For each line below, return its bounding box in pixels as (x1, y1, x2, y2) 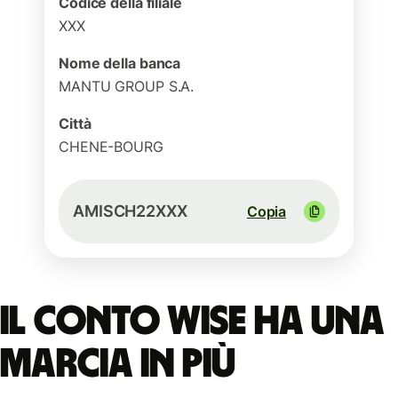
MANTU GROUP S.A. (59, 77, 195, 95)
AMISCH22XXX (73, 202, 187, 220)
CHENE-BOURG (59, 138, 163, 155)
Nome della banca (59, 54, 181, 72)
